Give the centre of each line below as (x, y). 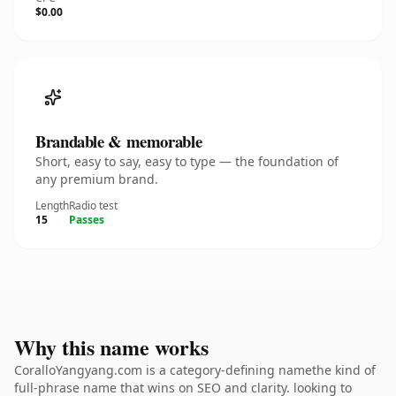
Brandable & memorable (119, 141)
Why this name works (111, 347)
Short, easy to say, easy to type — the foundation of (187, 161)
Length (52, 206)
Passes (87, 220)
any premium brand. (97, 179)
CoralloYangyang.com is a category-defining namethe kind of (195, 370)
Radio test (93, 206)
